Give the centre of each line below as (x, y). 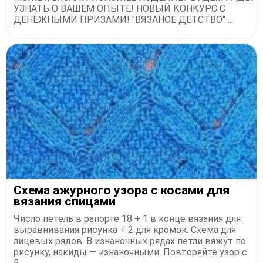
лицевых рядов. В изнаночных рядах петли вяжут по (130, 241)
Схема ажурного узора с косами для (122, 190)
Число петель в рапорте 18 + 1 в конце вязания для (127, 219)
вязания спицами (65, 202)
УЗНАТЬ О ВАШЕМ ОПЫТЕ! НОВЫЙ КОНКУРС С (119, 9)
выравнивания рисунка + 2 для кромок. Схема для (125, 230)
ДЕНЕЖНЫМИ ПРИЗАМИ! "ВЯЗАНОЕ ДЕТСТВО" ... (123, 20)
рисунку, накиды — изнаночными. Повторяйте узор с (130, 252)
